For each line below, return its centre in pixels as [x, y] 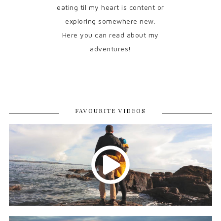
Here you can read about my [110, 35]
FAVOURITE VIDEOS [110, 111]
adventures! [110, 49]
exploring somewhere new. [110, 21]
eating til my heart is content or [110, 7]
